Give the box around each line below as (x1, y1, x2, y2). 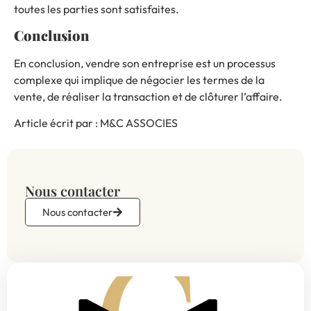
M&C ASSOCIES (100, 116, 178, 131)
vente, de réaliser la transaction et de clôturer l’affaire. (14, 90, 283, 104)
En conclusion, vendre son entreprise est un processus (14, 56, 276, 71)
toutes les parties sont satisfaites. (14, 1, 179, 16)
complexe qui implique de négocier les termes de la (14, 73, 264, 87)
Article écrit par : (14, 116, 100, 131)
